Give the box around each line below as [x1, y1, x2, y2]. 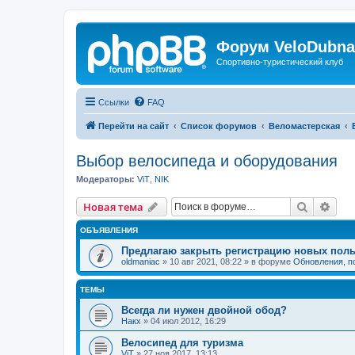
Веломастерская [269, 120, 340, 131]
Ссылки [98, 97, 129, 107]
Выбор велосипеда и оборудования [76, 151, 338, 170]
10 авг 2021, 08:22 [170, 257, 242, 266]
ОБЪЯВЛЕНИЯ [80, 226, 138, 235]
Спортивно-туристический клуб [216, 57, 343, 67]
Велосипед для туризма [121, 337, 243, 349]
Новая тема [83, 200, 143, 214]
